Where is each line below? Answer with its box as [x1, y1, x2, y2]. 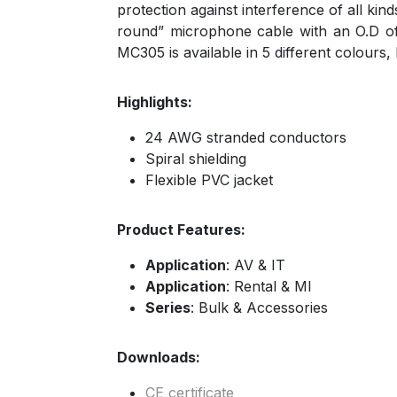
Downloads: [117, 348, 200, 366]
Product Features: [117, 221, 245, 238]
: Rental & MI [226, 277, 312, 295]
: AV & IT [226, 256, 285, 274]
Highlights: [117, 93, 192, 111]
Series [145, 299, 191, 316]
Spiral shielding [145, 150, 246, 167]
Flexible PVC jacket [145, 171, 273, 189]
